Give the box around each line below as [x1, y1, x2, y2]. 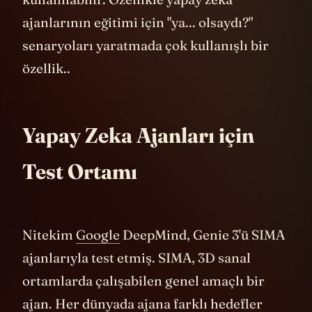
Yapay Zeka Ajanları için [22, 143, 254, 169]
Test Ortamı [22, 180, 137, 205]
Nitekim [22, 247, 76, 264]
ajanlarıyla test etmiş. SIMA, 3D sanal [22, 270, 251, 287]
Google [76, 247, 120, 264]
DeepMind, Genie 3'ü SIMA [120, 247, 285, 264]
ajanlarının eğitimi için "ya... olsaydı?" [22, 35, 253, 52]
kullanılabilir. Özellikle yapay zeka [22, 12, 233, 29]
